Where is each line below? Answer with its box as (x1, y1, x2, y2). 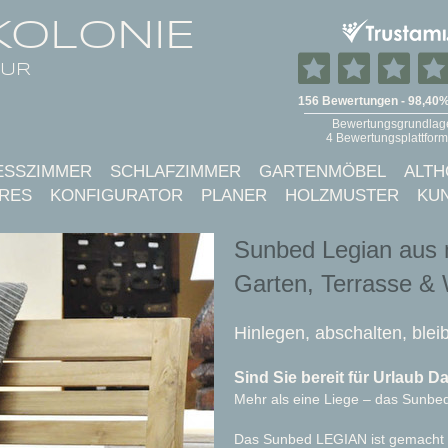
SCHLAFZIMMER (110, 162, 241, 181)
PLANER (201, 186, 267, 205)
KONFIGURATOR (50, 186, 183, 205)
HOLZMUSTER (285, 186, 399, 205)
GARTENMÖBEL (259, 162, 386, 181)
